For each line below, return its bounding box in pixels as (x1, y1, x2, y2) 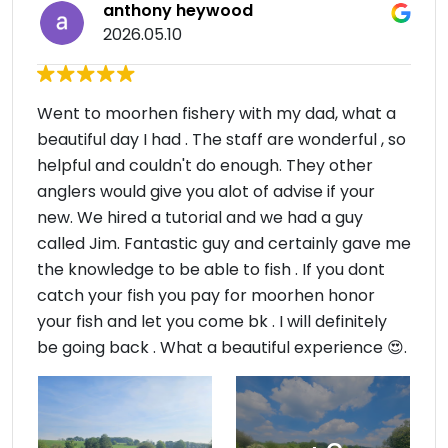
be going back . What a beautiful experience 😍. (37, 336, 407, 359)
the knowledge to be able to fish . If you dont (37, 258, 385, 281)
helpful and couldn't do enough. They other (37, 154, 373, 177)
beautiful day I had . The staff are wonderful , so (37, 128, 406, 151)
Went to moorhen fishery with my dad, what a (37, 102, 396, 125)
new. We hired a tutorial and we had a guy (37, 206, 363, 229)
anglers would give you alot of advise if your (37, 180, 375, 203)
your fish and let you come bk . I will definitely (37, 310, 387, 333)
